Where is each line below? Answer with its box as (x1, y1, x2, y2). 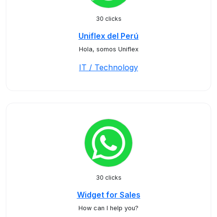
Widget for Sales (77, 190, 140, 200)
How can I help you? (78, 204, 139, 212)
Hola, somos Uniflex (78, 46, 139, 53)
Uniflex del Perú (78, 31, 139, 41)
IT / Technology (79, 62, 138, 72)
